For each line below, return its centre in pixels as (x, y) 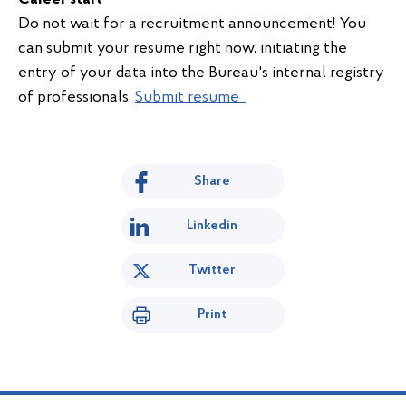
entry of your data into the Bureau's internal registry (201, 73)
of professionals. (77, 97)
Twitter (212, 270)
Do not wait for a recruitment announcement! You (192, 24)
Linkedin (212, 226)
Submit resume (189, 97)
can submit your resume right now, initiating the (183, 48)
